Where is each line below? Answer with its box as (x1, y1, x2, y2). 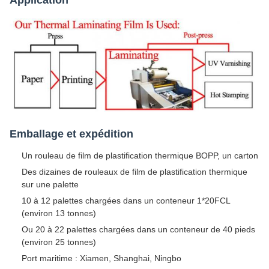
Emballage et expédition (10, 127, 133, 140)
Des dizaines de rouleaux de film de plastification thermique (22, 166, 247, 177)
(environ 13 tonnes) (22, 208, 96, 218)
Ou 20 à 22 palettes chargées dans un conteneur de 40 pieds (22, 224, 255, 234)
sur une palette (22, 179, 79, 189)
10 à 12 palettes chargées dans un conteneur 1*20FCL (22, 195, 230, 205)
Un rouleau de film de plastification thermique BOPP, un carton (22, 150, 258, 160)
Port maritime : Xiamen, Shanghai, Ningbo (22, 253, 181, 263)
